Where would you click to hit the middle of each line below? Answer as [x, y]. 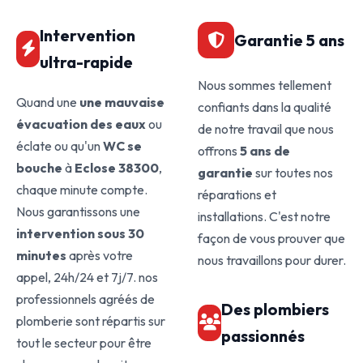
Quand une [48, 102]
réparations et [237, 194]
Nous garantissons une [78, 211]
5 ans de [265, 151]
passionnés [263, 336]
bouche [39, 168]
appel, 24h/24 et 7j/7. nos [87, 277]
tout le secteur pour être [84, 343]
